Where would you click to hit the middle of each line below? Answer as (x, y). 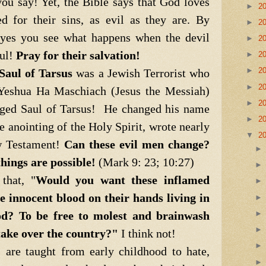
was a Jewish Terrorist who (141, 73)
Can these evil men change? (137, 144)
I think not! (147, 233)
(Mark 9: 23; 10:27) (145, 162)
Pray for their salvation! (83, 55)
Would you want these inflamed (123, 180)
